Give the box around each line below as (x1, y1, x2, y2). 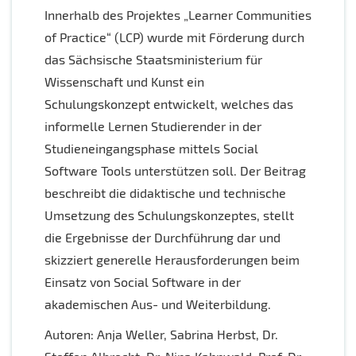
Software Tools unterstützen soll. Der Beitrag (44, 163, 306, 179)
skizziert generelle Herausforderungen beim (44, 252, 300, 268)
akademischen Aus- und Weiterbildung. (44, 296, 271, 312)
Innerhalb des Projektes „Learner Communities (44, 7, 311, 23)
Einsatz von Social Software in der (44, 274, 241, 290)
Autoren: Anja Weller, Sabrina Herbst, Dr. (44, 327, 278, 342)
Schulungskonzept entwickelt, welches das (44, 96, 293, 112)
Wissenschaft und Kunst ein (44, 74, 204, 90)
